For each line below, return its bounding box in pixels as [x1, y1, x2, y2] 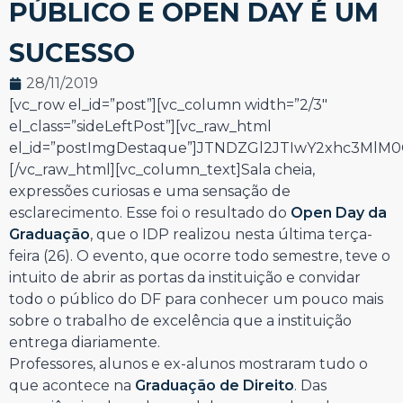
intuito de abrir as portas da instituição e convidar [9, 269, 361, 287]
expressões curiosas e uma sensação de [9, 183, 291, 201]
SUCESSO [9, 37, 135, 69]
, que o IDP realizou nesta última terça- [90, 226, 372, 244]
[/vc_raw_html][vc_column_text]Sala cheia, [9, 161, 315, 179]
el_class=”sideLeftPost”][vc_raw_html [9, 118, 272, 136]
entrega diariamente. [9, 334, 160, 352]
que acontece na [9, 377, 135, 395]
